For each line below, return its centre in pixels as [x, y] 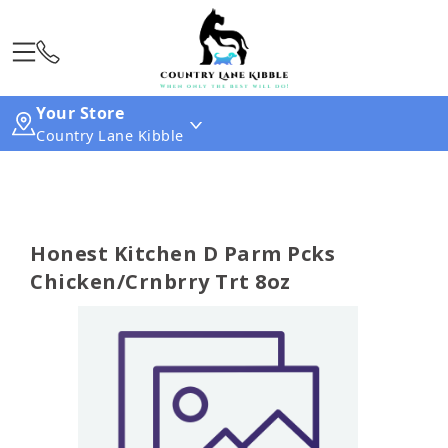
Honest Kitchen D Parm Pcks [182, 253]
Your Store [80, 113]
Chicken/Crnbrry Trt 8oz [160, 281]
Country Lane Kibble [110, 135]
